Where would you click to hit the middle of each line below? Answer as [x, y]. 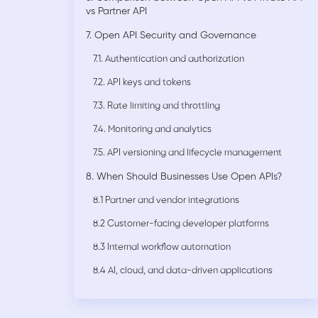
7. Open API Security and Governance [171, 36]
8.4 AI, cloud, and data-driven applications [183, 271]
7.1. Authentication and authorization [169, 60]
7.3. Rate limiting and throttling [157, 106]
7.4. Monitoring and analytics [152, 130]
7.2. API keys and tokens [142, 83]
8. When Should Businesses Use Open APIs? [184, 177]
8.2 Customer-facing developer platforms [181, 224]
